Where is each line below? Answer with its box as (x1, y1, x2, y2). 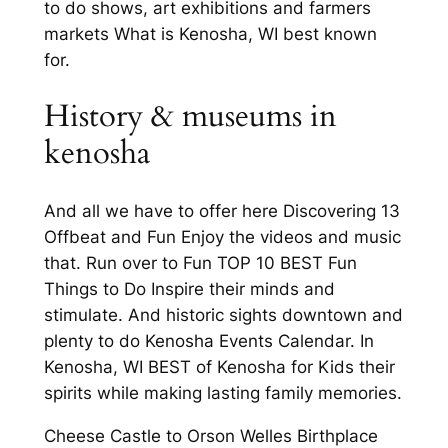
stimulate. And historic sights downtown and (43, 305, 403, 326)
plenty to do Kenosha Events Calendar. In (43, 331, 374, 352)
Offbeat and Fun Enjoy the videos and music (43, 227, 401, 248)
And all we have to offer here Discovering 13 (43, 201, 400, 222)
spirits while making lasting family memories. (43, 383, 402, 404)
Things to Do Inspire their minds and (43, 279, 335, 300)
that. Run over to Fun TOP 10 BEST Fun (43, 253, 357, 274)
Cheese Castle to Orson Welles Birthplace (43, 425, 378, 446)
